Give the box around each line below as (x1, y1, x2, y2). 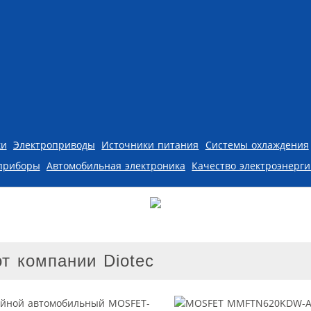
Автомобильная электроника (46, 158, 185, 172)
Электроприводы (12, 137, 95, 151)
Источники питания (101, 137, 199, 151)
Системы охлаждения (205, 137, 309, 151)
